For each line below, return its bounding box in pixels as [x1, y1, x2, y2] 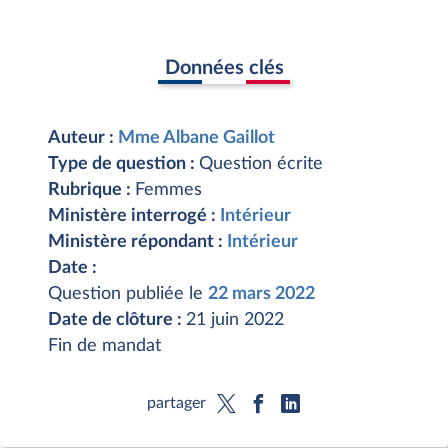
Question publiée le [48, 285, 208, 303]
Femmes [135, 181, 202, 199]
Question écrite [199, 155, 323, 173]
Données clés [164, 57, 284, 78]
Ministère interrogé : [48, 207, 220, 225]
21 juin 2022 [186, 311, 284, 329]
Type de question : [48, 155, 199, 173]
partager [146, 394, 206, 411]
